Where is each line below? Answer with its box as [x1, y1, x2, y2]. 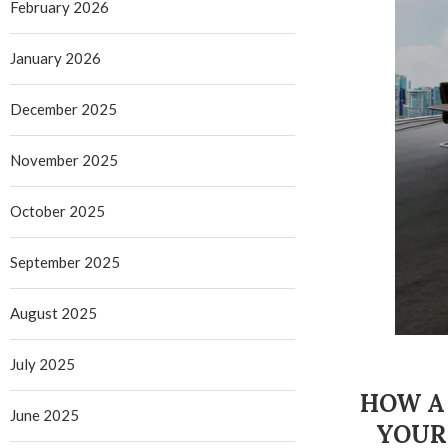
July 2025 [10, 355, 75, 373]
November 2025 [10, 151, 118, 169]
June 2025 [10, 406, 79, 424]
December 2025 [10, 100, 117, 118]
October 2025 [10, 202, 105, 220]
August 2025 [10, 304, 97, 322]
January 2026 [10, 49, 101, 67]
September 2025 [10, 253, 120, 271]
